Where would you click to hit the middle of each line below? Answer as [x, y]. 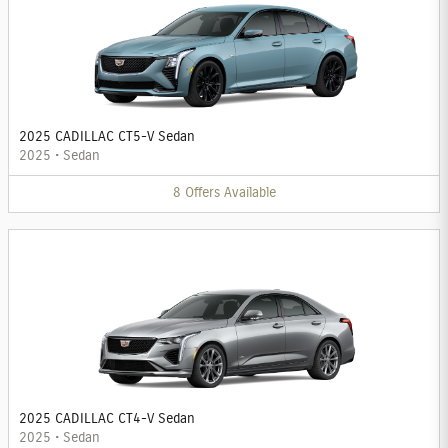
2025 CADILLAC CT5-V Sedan [107, 137]
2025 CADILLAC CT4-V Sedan [107, 418]
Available [249, 193]
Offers [202, 193]
